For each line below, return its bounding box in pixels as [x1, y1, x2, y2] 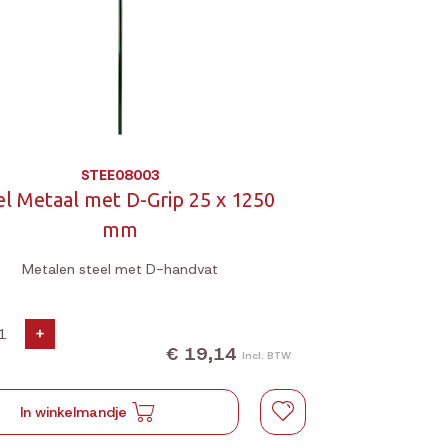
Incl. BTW [242, 348, 291, 362]
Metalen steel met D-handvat [22, 260, 219, 278]
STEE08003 [80, 166, 160, 184]
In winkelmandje [19, 403, 127, 421]
